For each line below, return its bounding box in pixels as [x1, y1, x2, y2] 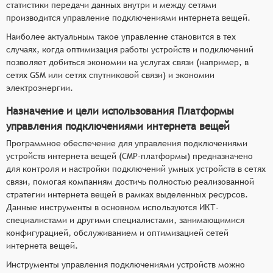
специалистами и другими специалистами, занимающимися [6, 214, 244, 225]
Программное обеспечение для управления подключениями [6, 138, 247, 148]
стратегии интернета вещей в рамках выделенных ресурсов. [6, 189, 248, 199]
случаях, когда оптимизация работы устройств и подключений [6, 44, 253, 54]
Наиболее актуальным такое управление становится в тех [6, 31, 236, 41]
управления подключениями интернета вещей [6, 119, 230, 132]
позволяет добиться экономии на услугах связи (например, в [6, 57, 249, 67]
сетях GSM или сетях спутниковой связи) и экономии [6, 69, 214, 80]
